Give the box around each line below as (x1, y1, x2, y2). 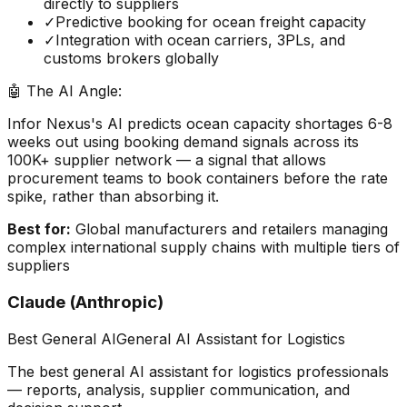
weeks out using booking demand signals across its (7, 133, 359, 152)
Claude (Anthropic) (7, 291, 164, 313)
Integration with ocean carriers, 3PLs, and (55, 31, 345, 50)
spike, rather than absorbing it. (7, 187, 219, 206)
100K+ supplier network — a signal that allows (7, 151, 326, 170)
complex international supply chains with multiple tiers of (7, 238, 400, 257)
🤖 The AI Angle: (7, 82, 122, 101)
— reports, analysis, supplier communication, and (7, 380, 350, 399)
